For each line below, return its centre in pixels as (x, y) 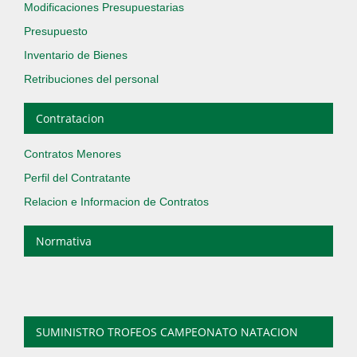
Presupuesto (56, 31)
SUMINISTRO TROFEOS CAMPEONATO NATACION (167, 332)
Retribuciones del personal (91, 79)
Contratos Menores (73, 154)
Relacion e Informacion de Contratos (116, 202)
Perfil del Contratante (77, 178)
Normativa (64, 241)
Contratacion (70, 118)
